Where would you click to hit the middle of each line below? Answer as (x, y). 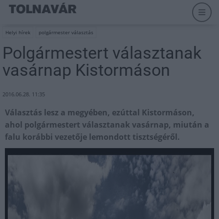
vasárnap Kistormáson (86, 70)
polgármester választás (66, 32)
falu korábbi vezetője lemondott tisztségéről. (92, 137)
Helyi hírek (18, 32)
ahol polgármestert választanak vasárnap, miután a (107, 125)
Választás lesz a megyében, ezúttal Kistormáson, (100, 112)
